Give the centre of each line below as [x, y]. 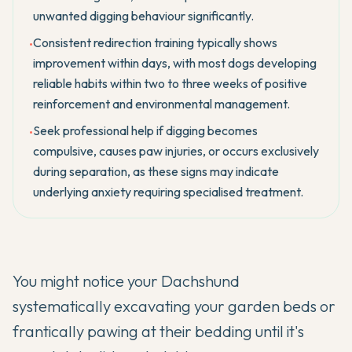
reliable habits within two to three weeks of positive [170, 83]
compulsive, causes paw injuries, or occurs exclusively [176, 151]
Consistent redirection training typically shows [155, 42]
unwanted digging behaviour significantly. [143, 16]
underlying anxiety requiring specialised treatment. [168, 192]
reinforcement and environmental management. [161, 104]
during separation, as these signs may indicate [156, 171]
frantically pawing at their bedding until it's [158, 331]
